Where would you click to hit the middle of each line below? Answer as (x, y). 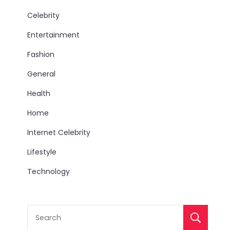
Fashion (41, 54)
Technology (49, 171)
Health (39, 93)
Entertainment (54, 35)
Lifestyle (42, 152)
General (42, 74)
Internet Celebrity (59, 132)
